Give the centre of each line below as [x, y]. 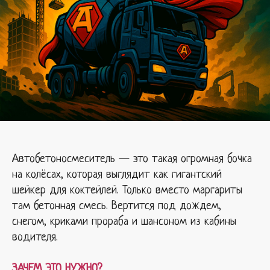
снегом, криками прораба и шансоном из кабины [124, 222]
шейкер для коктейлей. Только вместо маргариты [127, 190]
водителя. [35, 237]
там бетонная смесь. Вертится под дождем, [117, 206]
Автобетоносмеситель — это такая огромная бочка [132, 159]
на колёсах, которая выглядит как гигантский [117, 175]
